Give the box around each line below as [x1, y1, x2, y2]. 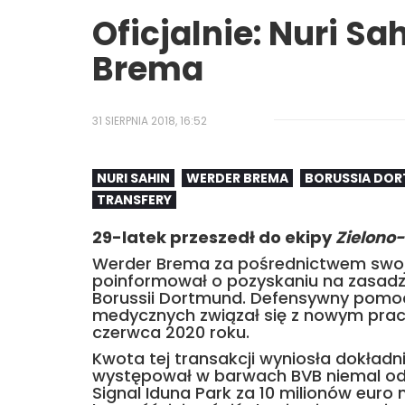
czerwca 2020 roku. [92, 321, 250, 344]
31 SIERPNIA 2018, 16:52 [92, 114, 207, 128]
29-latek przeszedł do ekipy [92, 226, 335, 249]
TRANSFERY [97, 191, 172, 209]
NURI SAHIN [97, 169, 170, 187]
